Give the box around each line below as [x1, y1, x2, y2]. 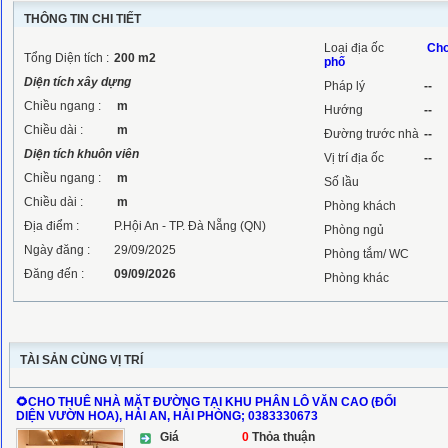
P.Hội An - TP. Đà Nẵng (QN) [114, 219, 266, 233]
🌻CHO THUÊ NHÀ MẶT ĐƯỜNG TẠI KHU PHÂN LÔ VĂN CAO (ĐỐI [16, 395, 396, 409]
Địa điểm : [24, 219, 79, 233]
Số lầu [324, 175, 359, 189]
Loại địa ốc [324, 41, 384, 55]
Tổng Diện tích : [24, 51, 109, 65]
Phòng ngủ [324, 223, 384, 237]
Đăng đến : [24, 267, 84, 281]
